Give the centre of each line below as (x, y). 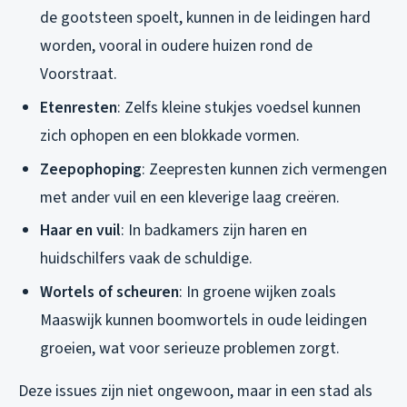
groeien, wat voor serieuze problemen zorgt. (190, 348)
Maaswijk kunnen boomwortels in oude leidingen (203, 320)
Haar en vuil (80, 231)
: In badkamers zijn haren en (214, 231)
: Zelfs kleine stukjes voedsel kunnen (239, 107)
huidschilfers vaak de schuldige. (146, 259)
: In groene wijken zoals (258, 292)
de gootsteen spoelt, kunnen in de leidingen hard (205, 18)
